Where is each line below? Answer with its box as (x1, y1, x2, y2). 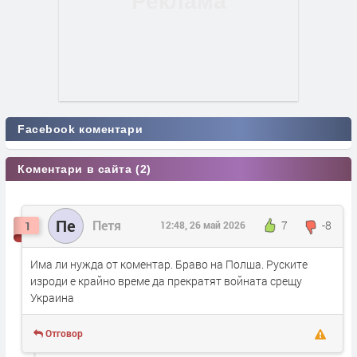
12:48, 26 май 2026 (159, 218, 245, 231)
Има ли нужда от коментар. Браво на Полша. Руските (30, 257, 308, 273)
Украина (30, 290, 74, 306)
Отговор (45, 327, 83, 340)
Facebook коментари (18, 122, 143, 135)
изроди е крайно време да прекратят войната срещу (30, 273, 302, 289)
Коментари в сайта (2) (18, 162, 151, 175)
